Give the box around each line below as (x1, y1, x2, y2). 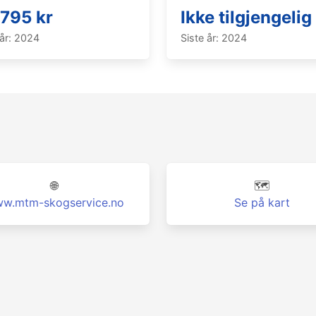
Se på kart (233, 195, 290, 209)
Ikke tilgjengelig (181, 7, 312, 28)
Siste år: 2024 (181, 32, 247, 44)
